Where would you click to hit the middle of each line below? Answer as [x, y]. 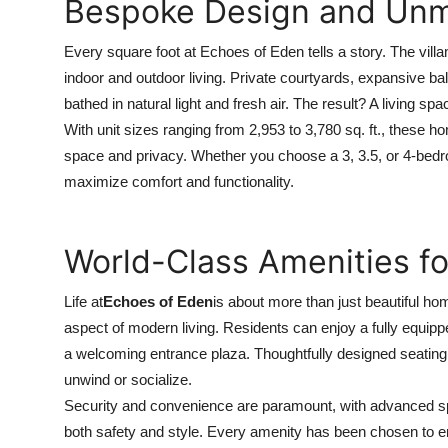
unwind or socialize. [128, 379]
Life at [83, 301]
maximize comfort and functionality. [179, 181]
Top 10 [40, 66]
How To [44, 17]
